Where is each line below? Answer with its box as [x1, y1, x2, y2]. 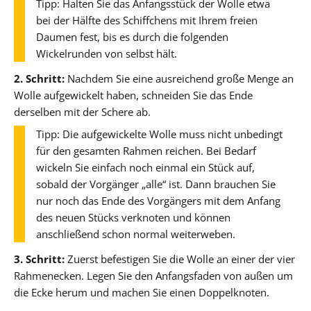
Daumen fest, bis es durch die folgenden [36, 29, 228, 44]
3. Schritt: [14, 251, 65, 266]
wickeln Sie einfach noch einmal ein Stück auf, [36, 160, 255, 174]
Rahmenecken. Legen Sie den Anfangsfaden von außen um [14, 268, 293, 283]
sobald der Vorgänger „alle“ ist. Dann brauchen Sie [36, 176, 276, 191]
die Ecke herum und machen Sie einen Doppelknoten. [14, 285, 269, 299]
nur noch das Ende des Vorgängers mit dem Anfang [36, 193, 280, 208]
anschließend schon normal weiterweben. [36, 226, 235, 241]
